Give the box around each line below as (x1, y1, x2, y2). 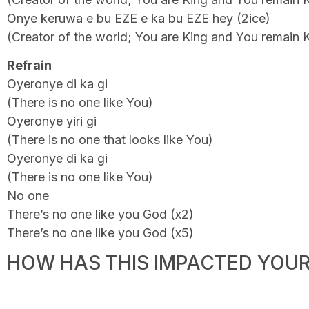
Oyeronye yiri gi (7, 113, 97, 128)
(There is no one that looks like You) (7, 132, 213, 147)
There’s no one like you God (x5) (7, 225, 194, 240)
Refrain (7, 57, 52, 72)
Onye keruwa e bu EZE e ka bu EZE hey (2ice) (7, 10, 270, 26)
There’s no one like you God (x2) (7, 206, 194, 221)
